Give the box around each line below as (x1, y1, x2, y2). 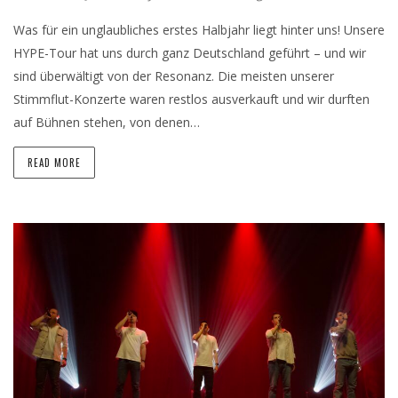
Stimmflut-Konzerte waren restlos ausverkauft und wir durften (13, 91, 370, 108)
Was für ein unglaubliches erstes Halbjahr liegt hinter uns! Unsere (13, 21, 385, 39)
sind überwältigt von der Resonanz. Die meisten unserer (13, 68, 334, 85)
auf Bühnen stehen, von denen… (13, 114, 200, 131)
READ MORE (28, 155, 81, 171)
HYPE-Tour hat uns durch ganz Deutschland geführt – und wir (13, 44, 366, 62)
